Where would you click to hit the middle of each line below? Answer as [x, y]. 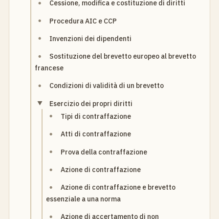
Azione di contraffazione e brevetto [118, 187]
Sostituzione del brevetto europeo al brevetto [123, 56]
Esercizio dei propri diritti [91, 103]
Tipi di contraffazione [96, 116]
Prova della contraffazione [104, 152]
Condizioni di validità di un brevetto [107, 86]
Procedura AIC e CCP [83, 21]
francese [49, 68]
